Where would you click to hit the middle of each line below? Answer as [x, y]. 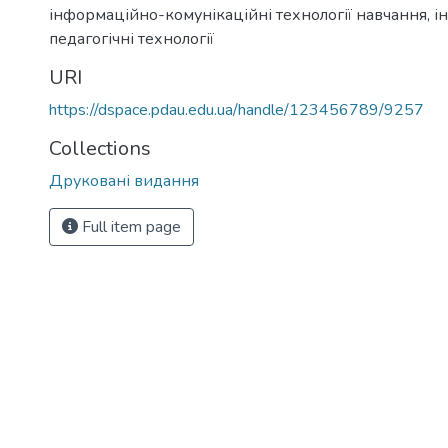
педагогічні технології [131, 39]
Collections [100, 148]
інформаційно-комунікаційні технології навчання [238, 15]
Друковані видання [124, 181]
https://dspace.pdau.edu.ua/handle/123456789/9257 [236, 110]
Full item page [129, 227]
